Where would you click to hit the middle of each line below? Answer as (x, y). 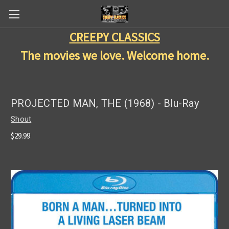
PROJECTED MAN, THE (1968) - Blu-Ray (105, 104)
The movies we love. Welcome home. (114, 55)
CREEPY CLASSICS (114, 37)
